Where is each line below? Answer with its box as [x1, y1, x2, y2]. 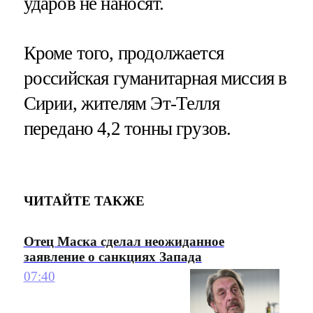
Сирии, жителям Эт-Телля [23, 92, 219, 114]
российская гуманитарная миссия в [23, 67, 287, 89]
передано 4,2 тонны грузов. [23, 117, 231, 139]
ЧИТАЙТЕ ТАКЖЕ [23, 194, 145, 209]
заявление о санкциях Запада [23, 249, 202, 264]
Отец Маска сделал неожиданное [23, 233, 224, 249]
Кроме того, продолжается [23, 42, 224, 64]
